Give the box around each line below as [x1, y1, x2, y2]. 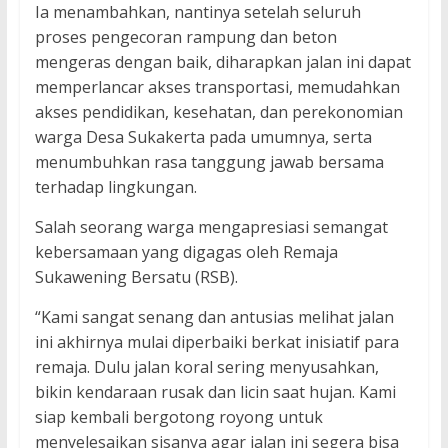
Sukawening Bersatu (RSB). [34, 266, 238, 289]
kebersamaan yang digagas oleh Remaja [34, 241, 338, 264]
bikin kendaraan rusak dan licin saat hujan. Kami [34, 381, 396, 404]
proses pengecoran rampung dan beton [34, 26, 337, 49]
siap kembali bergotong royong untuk [34, 406, 323, 429]
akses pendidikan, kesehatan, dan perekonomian [34, 101, 403, 124]
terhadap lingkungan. [34, 176, 197, 199]
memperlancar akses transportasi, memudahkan [34, 76, 400, 99]
